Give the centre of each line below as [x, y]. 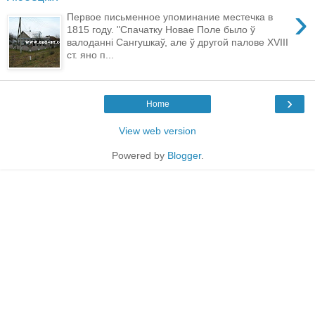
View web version [157, 130]
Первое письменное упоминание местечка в [170, 17]
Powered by [139, 155]
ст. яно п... [91, 54]
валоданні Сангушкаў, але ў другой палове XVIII [178, 42]
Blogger [184, 155]
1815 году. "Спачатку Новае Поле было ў [161, 29]
